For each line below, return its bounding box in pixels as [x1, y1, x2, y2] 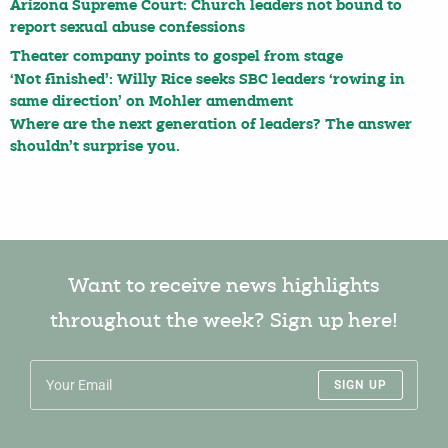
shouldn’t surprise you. [10, 140, 180, 156]
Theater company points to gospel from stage [10, 50, 343, 66]
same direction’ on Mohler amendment [10, 95, 293, 111]
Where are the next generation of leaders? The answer [10, 118, 412, 134]
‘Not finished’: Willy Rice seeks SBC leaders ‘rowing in [10, 73, 405, 89]
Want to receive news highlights [68, 277, 380, 298]
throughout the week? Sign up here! [50, 312, 398, 333]
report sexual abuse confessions [10, 21, 245, 37]
